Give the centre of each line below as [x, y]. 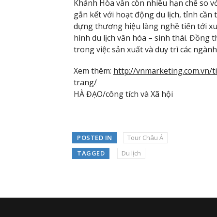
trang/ [85, 83]
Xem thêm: [93, 71]
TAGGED [91, 153]
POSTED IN [95, 137]
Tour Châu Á [145, 137]
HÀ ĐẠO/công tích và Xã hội [123, 94]
